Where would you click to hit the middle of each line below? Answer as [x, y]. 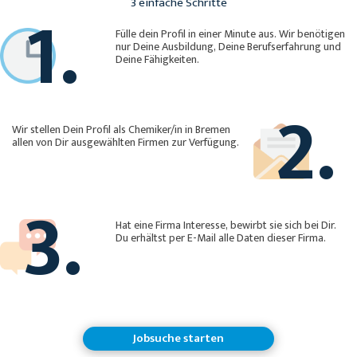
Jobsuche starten [178, 339]
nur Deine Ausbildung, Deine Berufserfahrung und [167, 47]
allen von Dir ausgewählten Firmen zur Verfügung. [126, 143]
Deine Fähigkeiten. [157, 60]
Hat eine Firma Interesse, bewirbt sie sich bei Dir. [226, 226]
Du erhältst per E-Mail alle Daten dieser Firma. [221, 238]
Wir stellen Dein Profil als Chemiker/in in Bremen [63, 130]
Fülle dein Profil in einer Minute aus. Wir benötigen [230, 34]
